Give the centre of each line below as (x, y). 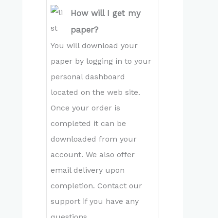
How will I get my (105, 13)
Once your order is (85, 108)
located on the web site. (95, 92)
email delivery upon (88, 170)
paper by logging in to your (101, 61)
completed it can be (88, 123)
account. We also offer (93, 154)
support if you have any (95, 201)
